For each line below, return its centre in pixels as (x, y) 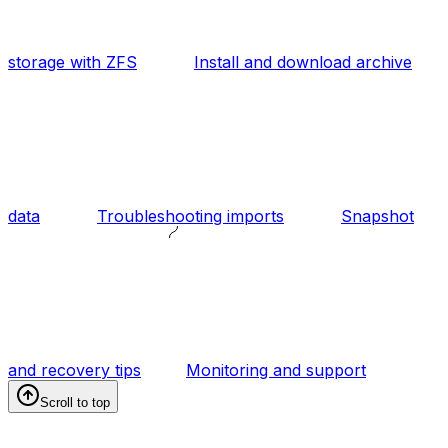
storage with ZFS (72, 62)
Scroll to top (75, 402)
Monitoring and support (276, 370)
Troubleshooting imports (190, 216)
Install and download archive (303, 62)
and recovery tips (74, 370)
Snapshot (377, 216)
